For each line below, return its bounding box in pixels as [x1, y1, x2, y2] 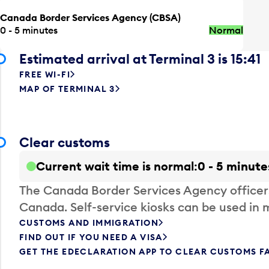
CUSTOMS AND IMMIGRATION [19, 217, 159, 228]
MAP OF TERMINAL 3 [19, 83, 115, 94]
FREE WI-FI [19, 68, 70, 80]
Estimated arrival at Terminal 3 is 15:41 [19, 50, 261, 67]
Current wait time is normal [36, 158, 194, 174]
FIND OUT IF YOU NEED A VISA [19, 231, 163, 243]
